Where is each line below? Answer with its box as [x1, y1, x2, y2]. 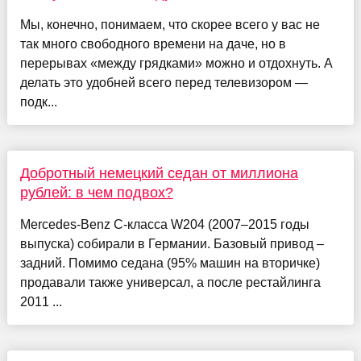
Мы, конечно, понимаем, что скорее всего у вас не [19, 17, 320, 31]
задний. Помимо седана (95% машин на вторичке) [19, 255, 320, 270]
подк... [19, 94, 57, 109]
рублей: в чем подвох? [19, 184, 173, 201]
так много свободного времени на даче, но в [19, 36, 286, 51]
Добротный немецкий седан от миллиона [19, 164, 298, 181]
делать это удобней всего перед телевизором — [19, 75, 308, 89]
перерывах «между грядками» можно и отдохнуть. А [19, 56, 333, 70]
